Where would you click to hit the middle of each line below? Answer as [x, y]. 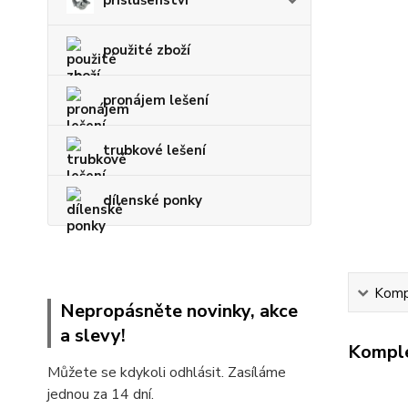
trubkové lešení [154, 150]
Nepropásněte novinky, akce [179, 311]
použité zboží [147, 50]
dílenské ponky [153, 200]
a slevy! [93, 335]
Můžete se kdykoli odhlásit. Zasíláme [167, 372]
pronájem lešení [156, 100]
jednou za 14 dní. [101, 394]
